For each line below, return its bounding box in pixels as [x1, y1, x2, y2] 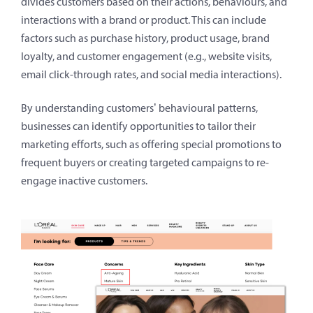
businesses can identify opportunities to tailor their [21, 119, 256, 133]
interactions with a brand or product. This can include [21, 13, 266, 27]
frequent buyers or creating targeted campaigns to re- [21, 156, 269, 170]
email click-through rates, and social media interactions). [21, 68, 284, 82]
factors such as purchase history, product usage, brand [21, 31, 270, 45]
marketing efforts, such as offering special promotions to [21, 138, 282, 152]
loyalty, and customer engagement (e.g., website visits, [21, 50, 272, 64]
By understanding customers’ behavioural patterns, [21, 101, 258, 115]
